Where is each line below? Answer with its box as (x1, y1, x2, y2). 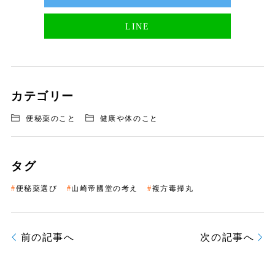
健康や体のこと (99, 114, 158, 123)
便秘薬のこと (25, 114, 76, 123)
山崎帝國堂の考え (71, 184, 138, 193)
